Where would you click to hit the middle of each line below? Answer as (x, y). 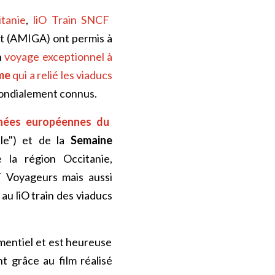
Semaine (92, 140)
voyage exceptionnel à (59, 56)
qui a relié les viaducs (61, 75)
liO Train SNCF (71, 20)
